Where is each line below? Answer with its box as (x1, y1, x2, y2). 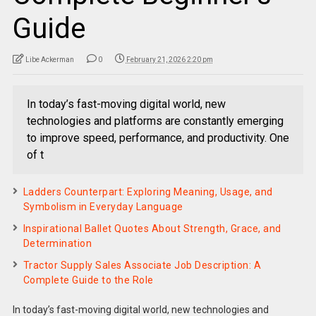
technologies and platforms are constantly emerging (26, 114, 284, 128)
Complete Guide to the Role (23, 274, 154, 286)
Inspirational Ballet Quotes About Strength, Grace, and (23, 222, 281, 234)
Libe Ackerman (25, 55, 74, 63)
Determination (23, 237, 92, 249)
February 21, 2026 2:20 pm (126, 55, 213, 63)
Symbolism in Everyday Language (23, 200, 183, 212)
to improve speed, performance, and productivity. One (26, 130, 289, 145)
